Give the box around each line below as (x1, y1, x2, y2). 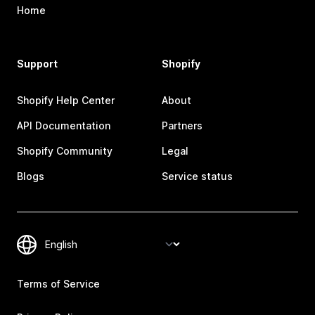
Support (17, 58, 58, 70)
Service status (162, 170, 233, 183)
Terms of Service (17, 278, 100, 290)
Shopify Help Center (17, 94, 115, 107)
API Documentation (17, 120, 110, 132)
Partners (162, 120, 202, 132)
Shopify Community (17, 145, 112, 157)
